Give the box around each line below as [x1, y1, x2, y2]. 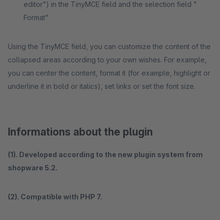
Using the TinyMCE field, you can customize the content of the [8, 42, 211, 51]
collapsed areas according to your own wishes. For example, [8, 55, 207, 64]
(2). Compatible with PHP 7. [8, 192, 102, 201]
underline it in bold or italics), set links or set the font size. [8, 82, 195, 90]
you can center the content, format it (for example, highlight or [8, 69, 210, 77]
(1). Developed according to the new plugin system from [8, 150, 203, 159]
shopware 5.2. [8, 164, 57, 172]
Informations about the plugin [8, 126, 153, 138]
